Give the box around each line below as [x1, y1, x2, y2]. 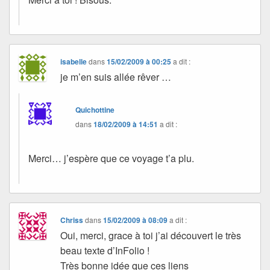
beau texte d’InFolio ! [60, 243, 150, 257]
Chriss [60, 214, 84, 225]
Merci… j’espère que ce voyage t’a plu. [28, 151, 194, 165]
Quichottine [75, 104, 115, 115]
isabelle [60, 55, 87, 67]
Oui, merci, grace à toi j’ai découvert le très [60, 228, 242, 242]
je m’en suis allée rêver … [60, 69, 172, 84]
